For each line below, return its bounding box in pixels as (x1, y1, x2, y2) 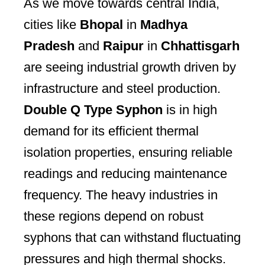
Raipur (103, 38, 144, 53)
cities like (24, 17, 80, 32)
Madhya (140, 17, 188, 32)
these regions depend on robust (24, 208, 203, 224)
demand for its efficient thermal (24, 123, 199, 138)
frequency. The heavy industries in (24, 187, 218, 202)
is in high (163, 102, 217, 117)
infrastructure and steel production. (24, 80, 221, 96)
